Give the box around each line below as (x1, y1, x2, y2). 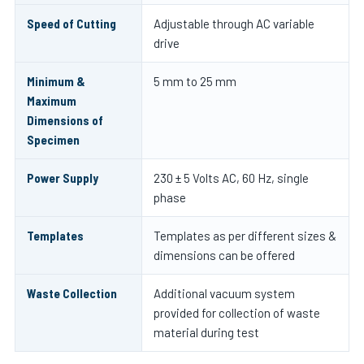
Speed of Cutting (27, 16, 116, 31)
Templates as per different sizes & (154, 228, 336, 243)
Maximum (27, 93, 76, 108)
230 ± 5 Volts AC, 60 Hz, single (154, 171, 309, 185)
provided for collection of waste (154, 305, 320, 320)
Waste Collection (27, 286, 117, 301)
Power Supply (27, 171, 98, 185)
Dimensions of (27, 113, 103, 128)
